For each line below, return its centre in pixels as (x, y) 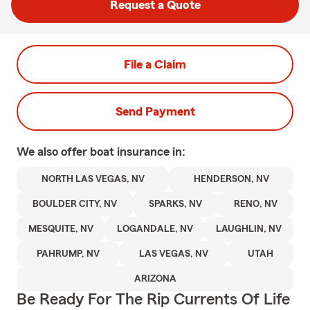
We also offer (53, 152)
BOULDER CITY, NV (75, 204)
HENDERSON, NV (231, 179)
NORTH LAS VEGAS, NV (93, 179)
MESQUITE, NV (61, 229)
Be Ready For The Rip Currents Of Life (153, 300)
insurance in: (151, 152)
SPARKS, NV (175, 204)
